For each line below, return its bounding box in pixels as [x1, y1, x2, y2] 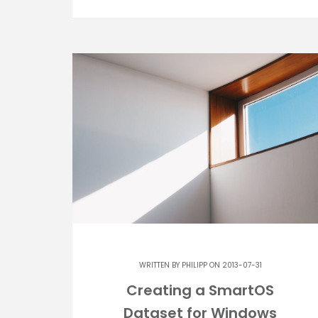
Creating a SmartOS [126, 280, 274, 300]
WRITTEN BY [138, 259, 182, 270]
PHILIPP [181, 259, 207, 270]
